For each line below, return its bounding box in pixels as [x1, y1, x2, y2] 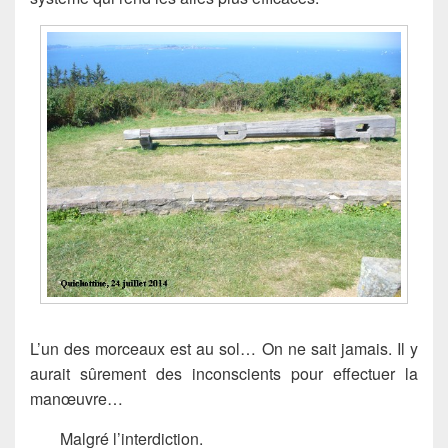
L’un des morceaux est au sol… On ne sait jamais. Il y [30, 337, 418, 361]
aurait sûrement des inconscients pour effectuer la [30, 362, 418, 386]
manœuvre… [30, 387, 123, 411]
